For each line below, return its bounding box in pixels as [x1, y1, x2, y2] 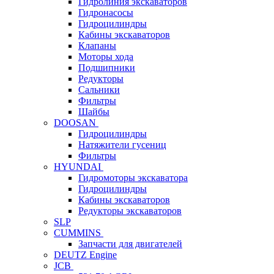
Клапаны [78, 40, 116, 51]
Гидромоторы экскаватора [78, 172, 188, 183]
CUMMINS [54, 228, 103, 238]
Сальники [78, 84, 120, 95]
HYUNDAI [54, 161, 103, 172]
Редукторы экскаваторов [78, 206, 182, 216]
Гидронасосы [78, 7, 133, 18]
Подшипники [78, 62, 135, 73]
